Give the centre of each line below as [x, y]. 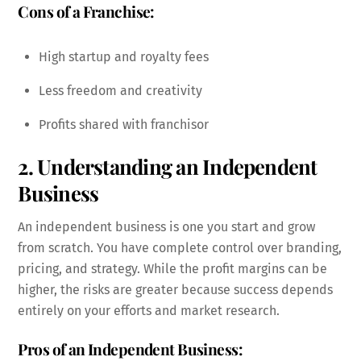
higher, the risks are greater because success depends [176, 289]
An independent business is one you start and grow [167, 226]
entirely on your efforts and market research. [149, 310]
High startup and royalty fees [124, 56]
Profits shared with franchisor [124, 124]
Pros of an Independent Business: [130, 349]
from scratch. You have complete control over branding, [180, 247]
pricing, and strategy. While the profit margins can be [173, 268]
